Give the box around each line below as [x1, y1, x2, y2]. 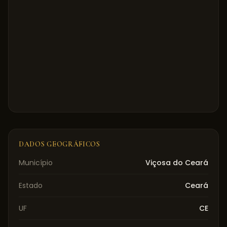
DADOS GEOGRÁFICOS [19, 140, 100, 148]
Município [19, 158, 53, 168]
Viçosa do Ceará [145, 158, 208, 168]
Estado [19, 180, 43, 191]
